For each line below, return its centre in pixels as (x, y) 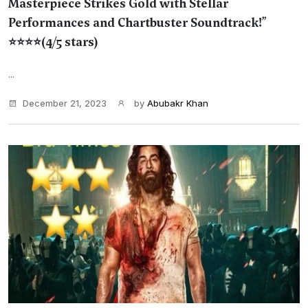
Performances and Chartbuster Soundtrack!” (137, 23)
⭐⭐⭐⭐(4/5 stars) (53, 42)
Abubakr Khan (178, 103)
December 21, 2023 (65, 103)
